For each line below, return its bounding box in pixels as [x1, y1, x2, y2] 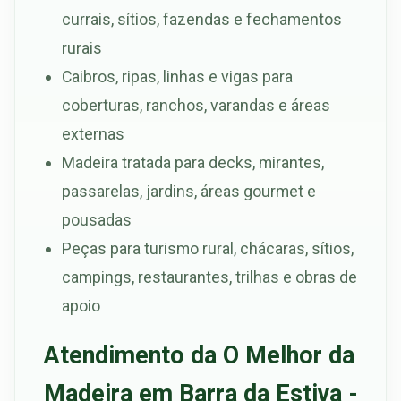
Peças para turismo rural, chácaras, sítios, [62, 238, 354, 258]
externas [62, 124, 124, 143]
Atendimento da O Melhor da [44, 340, 354, 370]
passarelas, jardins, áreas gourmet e [62, 181, 316, 200]
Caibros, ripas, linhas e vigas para [62, 66, 293, 86]
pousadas [62, 209, 132, 229]
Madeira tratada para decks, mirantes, [62, 152, 324, 172]
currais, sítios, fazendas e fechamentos [62, 9, 342, 29]
